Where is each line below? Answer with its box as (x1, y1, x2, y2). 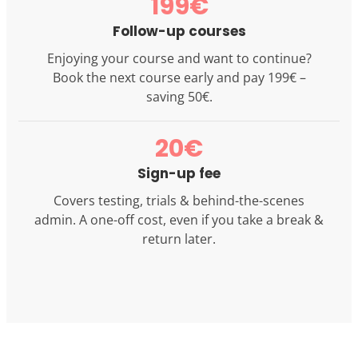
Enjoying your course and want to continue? (46, 49, 312, 67)
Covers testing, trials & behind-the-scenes (54, 191, 304, 209)
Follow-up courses (112, 21, 246, 41)
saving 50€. (145, 87, 213, 105)
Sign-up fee (137, 163, 221, 183)
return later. (142, 229, 216, 248)
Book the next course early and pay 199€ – (52, 68, 306, 86)
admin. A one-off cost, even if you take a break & (34, 210, 324, 229)
